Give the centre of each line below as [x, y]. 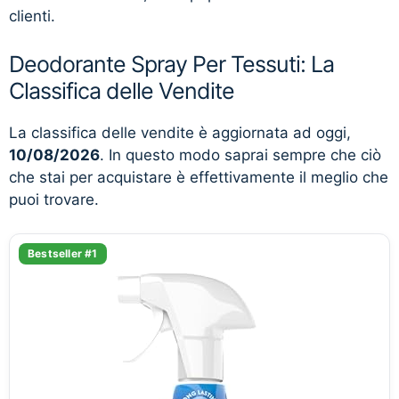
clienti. [32, 16]
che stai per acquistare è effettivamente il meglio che [199, 177]
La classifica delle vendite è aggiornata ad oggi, [180, 132]
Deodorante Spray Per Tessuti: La [171, 64]
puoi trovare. [54, 199]
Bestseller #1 [63, 253]
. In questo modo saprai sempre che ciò [240, 155]
